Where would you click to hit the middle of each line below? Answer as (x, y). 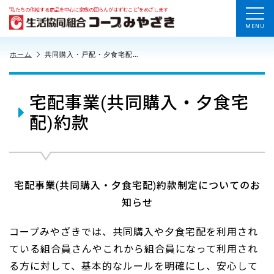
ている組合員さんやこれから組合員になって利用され (134, 249)
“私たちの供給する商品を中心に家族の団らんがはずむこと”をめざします (89, 9)
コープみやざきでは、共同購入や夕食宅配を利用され (134, 232)
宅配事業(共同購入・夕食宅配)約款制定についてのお (137, 186)
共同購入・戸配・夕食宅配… (92, 54)
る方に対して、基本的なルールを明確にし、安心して (134, 266)
